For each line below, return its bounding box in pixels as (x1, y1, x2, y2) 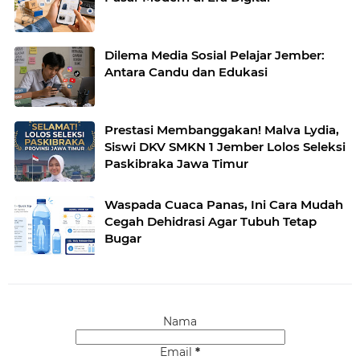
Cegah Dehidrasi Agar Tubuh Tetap (104, 213, 317, 229)
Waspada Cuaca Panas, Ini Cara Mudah (104, 196, 343, 212)
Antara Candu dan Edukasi (104, 63, 268, 80)
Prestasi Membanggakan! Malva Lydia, (104, 121, 339, 137)
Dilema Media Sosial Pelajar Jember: (104, 47, 325, 63)
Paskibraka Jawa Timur (104, 155, 248, 171)
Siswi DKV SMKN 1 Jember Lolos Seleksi (104, 138, 346, 154)
